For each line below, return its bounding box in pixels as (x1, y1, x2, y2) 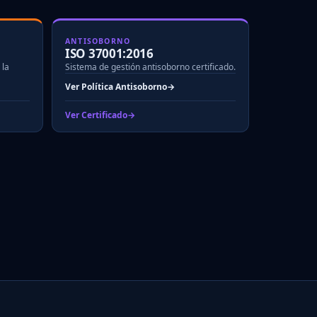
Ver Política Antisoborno (65, 81, 167, 93)
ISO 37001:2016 (65, 45, 154, 62)
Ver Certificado (65, 108, 127, 121)
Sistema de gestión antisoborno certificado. (65, 60, 236, 73)
